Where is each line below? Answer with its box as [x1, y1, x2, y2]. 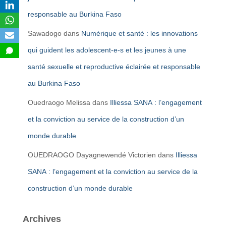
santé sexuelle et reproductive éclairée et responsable [28, 63, 200, 71]
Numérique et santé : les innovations [81, 29, 198, 38]
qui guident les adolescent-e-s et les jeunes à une [28, 46, 186, 54]
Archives [23, 214, 61, 224]
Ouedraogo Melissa [28, 98, 90, 107]
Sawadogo [28, 29, 62, 38]
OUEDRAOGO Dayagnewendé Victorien [28, 151, 156, 159]
